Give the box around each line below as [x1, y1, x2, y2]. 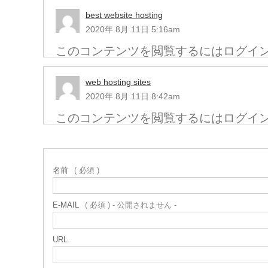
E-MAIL [53, 200, 79, 210]
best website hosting [86, 10, 163, 20]
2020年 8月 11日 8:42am [86, 92, 180, 102]
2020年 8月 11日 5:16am [86, 25, 180, 35]
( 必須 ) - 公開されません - [85, 200, 176, 210]
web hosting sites [86, 77, 151, 87]
